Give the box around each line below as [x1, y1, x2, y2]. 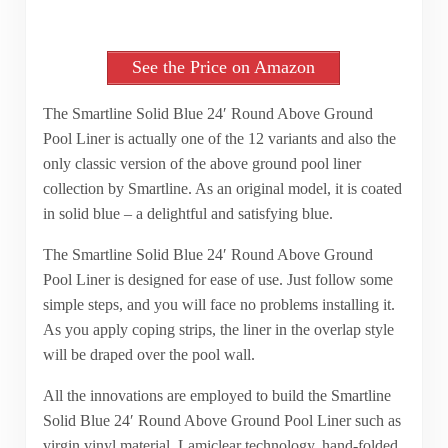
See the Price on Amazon [132, 57, 316, 78]
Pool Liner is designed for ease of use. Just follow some [42, 270, 393, 288]
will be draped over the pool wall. [42, 345, 255, 363]
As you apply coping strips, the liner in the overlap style [42, 320, 394, 338]
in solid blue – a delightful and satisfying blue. [42, 204, 333, 222]
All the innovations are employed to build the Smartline [42, 386, 391, 404]
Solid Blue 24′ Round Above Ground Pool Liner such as [42, 411, 401, 429]
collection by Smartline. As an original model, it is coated [42, 179, 402, 197]
